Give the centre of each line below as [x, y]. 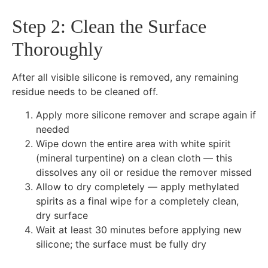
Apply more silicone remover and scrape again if [146, 115]
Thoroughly [57, 49]
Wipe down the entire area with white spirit [133, 143]
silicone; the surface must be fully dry [121, 244]
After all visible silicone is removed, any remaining [125, 77]
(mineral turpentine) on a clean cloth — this [134, 158]
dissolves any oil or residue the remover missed [144, 172]
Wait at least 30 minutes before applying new [139, 229]
